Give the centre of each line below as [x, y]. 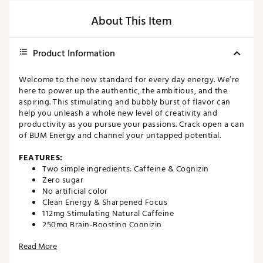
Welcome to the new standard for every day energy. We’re [129, 80]
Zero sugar [63, 180]
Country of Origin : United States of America [126, 247]
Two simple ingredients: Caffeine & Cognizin [126, 169]
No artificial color [75, 191]
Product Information [74, 54]
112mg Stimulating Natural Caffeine [108, 214]
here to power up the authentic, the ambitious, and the [123, 91]
